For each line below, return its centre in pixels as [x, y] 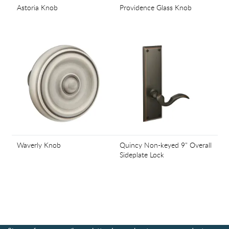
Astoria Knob [37, 8]
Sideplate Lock [142, 155]
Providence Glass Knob [156, 8]
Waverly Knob [39, 145]
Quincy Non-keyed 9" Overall [166, 145]
